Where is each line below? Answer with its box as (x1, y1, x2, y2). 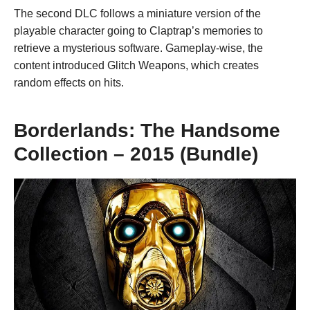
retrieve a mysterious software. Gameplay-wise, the (14, 42, 263, 54)
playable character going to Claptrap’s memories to (14, 24, 263, 37)
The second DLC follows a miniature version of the (14, 7, 261, 19)
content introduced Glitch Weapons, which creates (14, 59, 259, 71)
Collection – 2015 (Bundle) (14, 143, 258, 165)
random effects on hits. (14, 76, 124, 89)
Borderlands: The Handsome (14, 119, 280, 141)
